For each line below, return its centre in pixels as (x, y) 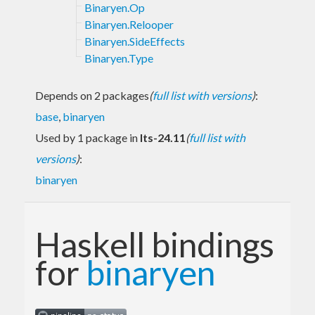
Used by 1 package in (88, 137)
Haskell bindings (155, 244)
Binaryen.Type (119, 58)
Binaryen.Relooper (129, 24)
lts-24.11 (163, 137)
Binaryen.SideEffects (135, 41)
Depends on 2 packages (92, 95)
